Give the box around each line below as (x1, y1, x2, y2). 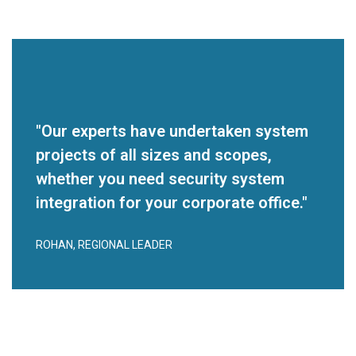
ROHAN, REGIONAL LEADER (36, 238, 172, 251)
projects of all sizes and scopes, (36, 145, 272, 164)
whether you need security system (36, 169, 284, 188)
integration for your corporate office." (36, 193, 308, 212)
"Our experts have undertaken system (36, 122, 308, 141)
